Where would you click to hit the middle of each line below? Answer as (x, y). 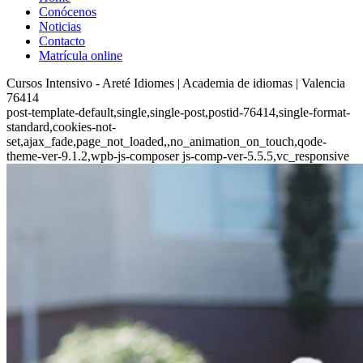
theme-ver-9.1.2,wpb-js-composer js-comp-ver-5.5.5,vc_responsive (178, 156)
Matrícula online (81, 56)
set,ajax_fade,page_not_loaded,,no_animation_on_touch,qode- (167, 141)
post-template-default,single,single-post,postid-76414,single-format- (178, 112)
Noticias (60, 26)
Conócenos (68, 12)
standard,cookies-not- (61, 127)
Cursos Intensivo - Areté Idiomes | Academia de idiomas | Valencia (176, 83)
